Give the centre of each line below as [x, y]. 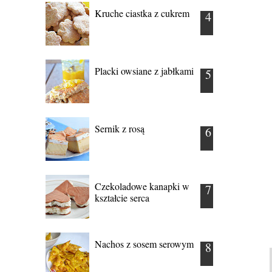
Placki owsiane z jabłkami [144, 70]
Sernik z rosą [120, 128]
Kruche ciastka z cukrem [142, 13]
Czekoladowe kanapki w [142, 186]
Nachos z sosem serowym [144, 243]
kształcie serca [122, 197]
